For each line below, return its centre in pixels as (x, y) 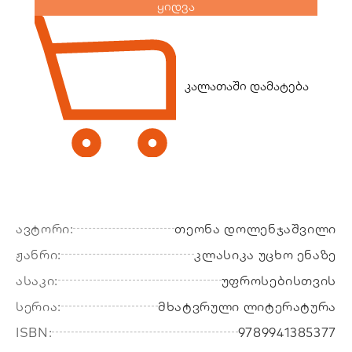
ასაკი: (37, 280)
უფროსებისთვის (279, 280)
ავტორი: (45, 228)
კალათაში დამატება (247, 86)
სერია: (38, 306)
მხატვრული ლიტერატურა (247, 306)
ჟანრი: (38, 254)
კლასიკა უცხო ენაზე (265, 254)
